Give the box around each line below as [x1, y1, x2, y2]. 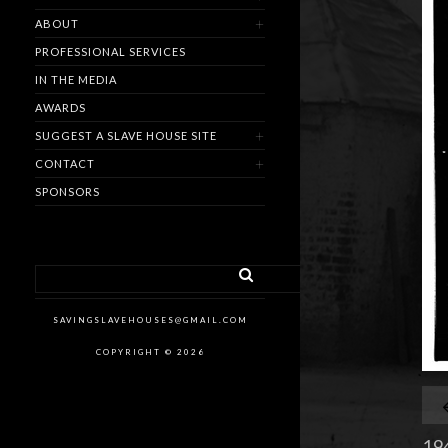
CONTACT [35, 157, 95, 171]
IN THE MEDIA [35, 73, 117, 87]
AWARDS [35, 101, 86, 115]
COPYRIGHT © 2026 [95, 346, 205, 357]
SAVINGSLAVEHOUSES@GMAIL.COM [52, 314, 248, 325]
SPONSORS [35, 185, 100, 199]
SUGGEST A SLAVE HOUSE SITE [35, 129, 217, 143]
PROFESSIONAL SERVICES [35, 45, 186, 59]
